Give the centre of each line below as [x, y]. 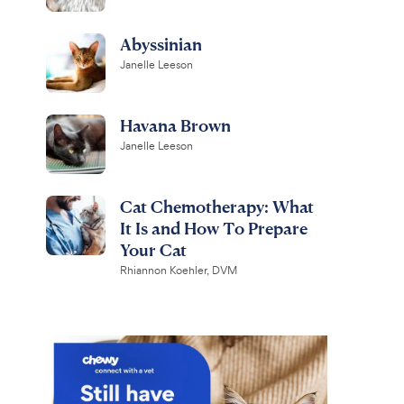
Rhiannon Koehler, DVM [178, 271]
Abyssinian [161, 44]
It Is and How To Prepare [213, 228]
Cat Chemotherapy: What [216, 206]
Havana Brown [175, 125]
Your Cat [153, 249]
